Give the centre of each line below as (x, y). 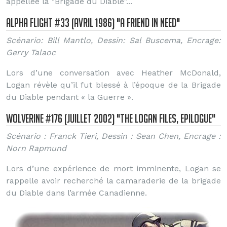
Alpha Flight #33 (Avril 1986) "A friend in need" (93, 23)
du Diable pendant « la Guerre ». (70, 97)
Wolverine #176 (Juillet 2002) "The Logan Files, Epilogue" (111, 118)
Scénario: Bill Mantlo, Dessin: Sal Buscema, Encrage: (113, 40)
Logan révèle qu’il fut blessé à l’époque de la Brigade (113, 85)
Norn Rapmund (36, 148)
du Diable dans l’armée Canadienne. (77, 193)
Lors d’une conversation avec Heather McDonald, (113, 73)
